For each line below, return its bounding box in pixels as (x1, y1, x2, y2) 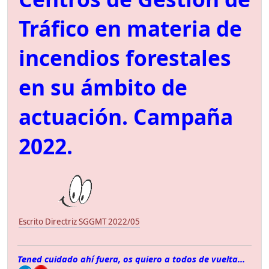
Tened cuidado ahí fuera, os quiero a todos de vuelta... (17, 252, 245, 265)
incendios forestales (19, 43, 231, 73)
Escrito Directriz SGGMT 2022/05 (19, 216, 140, 228)
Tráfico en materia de (19, 14, 242, 43)
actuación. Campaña (19, 102, 233, 131)
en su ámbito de (19, 73, 187, 102)
